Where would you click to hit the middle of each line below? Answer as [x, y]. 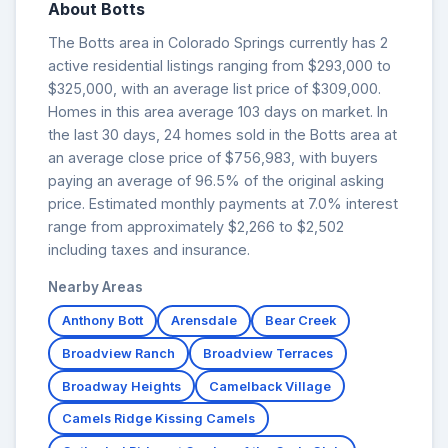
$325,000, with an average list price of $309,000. [214, 88]
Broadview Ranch [118, 354]
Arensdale [204, 321]
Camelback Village [270, 386]
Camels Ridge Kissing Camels [158, 419]
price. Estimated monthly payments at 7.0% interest [223, 203]
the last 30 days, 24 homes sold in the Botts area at [222, 134]
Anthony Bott [102, 321]
